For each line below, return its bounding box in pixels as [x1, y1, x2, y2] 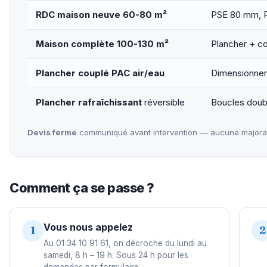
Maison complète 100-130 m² [35, 38, 169, 49]
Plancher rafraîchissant [35, 96, 142, 108]
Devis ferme [27, 127, 77, 137]
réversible [141, 96, 185, 108]
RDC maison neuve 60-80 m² [35, 8, 167, 20]
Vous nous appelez [44, 221, 133, 233]
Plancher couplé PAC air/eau [35, 67, 164, 79]
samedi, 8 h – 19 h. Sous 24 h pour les [44, 250, 188, 260]
